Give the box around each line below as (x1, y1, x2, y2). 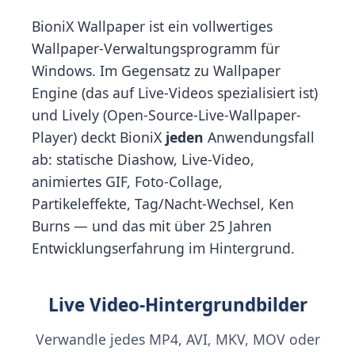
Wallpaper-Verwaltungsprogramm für (32, 39, 280, 58)
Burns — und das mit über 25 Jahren (32, 216, 272, 235)
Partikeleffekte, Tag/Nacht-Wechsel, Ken (32, 194, 294, 213)
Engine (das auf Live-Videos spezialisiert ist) (32, 83, 318, 102)
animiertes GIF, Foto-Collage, (32, 172, 223, 191)
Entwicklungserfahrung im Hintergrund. (32, 239, 295, 258)
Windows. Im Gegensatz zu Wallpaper (32, 61, 281, 80)
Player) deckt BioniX (32, 128, 166, 147)
